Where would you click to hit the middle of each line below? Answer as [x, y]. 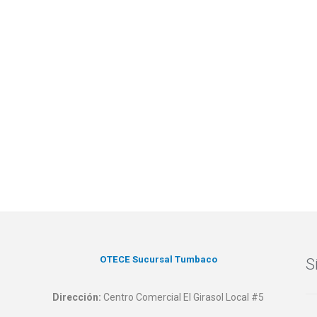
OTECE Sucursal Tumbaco [158, 260]
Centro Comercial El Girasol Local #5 [183, 298]
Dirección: [77, 298]
